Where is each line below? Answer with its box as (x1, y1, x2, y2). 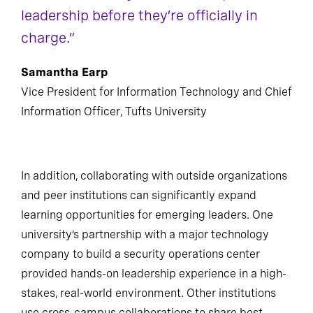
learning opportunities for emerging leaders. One (21, 211, 273, 225)
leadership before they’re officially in (21, 7, 258, 24)
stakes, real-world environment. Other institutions (21, 289, 276, 303)
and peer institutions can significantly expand (21, 191, 256, 205)
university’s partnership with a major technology (21, 231, 269, 245)
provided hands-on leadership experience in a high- (21, 270, 286, 284)
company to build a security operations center (21, 250, 260, 264)
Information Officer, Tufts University (21, 105, 207, 119)
